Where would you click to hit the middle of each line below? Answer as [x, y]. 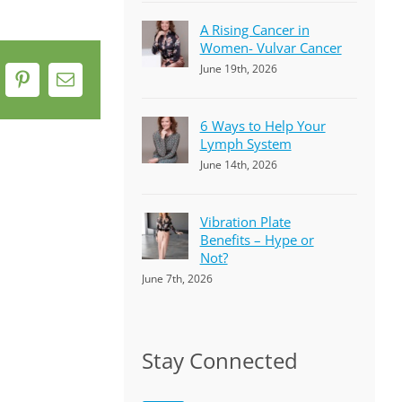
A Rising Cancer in [254, 30]
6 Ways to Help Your [262, 126]
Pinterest [53, 87]
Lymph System [245, 144]
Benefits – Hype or [257, 240]
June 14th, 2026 [238, 165]
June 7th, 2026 [177, 279]
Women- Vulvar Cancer [271, 48]
